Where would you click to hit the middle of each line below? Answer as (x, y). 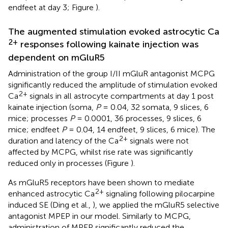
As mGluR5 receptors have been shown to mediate (101, 183)
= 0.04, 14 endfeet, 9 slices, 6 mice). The (141, 130)
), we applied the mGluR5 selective (156, 205)
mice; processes (39, 119)
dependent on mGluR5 (56, 58)
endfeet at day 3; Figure (52, 8)
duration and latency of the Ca (63, 141)
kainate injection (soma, (52, 107)
